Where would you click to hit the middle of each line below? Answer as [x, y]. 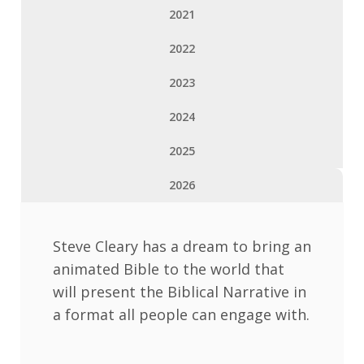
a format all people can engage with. [181, 314]
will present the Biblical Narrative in [180, 291]
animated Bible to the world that [169, 269]
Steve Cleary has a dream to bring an [182, 246]
